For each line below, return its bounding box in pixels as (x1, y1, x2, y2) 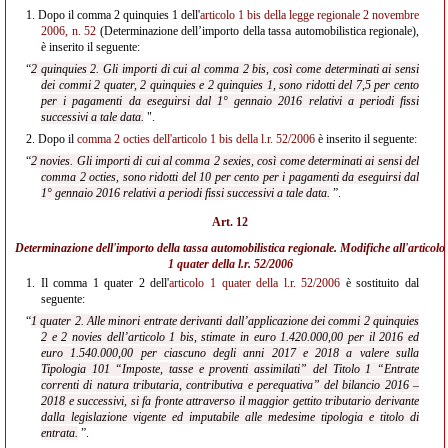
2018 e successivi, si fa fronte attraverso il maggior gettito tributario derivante (41, 394, 419, 408)
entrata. (41, 426, 78, 440)
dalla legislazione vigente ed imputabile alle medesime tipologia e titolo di (41, 410, 419, 424)
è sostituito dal (340, 276, 420, 290)
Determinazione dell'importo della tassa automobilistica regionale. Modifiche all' (15, 241, 408, 255)
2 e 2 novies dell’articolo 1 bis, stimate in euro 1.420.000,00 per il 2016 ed (41, 330, 419, 344)
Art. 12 (212, 215, 248, 229)
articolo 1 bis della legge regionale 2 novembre (200, 8, 419, 22)
